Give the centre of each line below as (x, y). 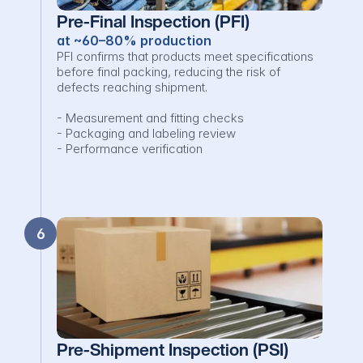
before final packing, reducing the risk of (169, 72)
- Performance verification (130, 149)
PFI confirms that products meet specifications (185, 56)
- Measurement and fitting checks (150, 118)
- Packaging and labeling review (146, 133)
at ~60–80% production (134, 41)
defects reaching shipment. (132, 87)
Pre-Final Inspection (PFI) (153, 21)
